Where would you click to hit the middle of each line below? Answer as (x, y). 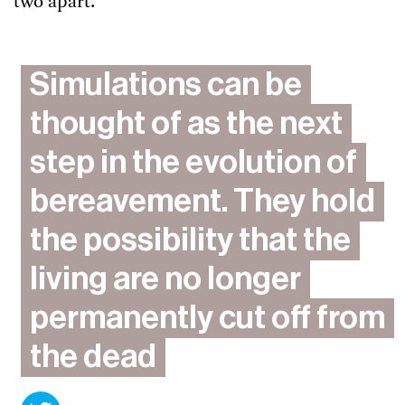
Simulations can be (166, 85)
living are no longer (165, 279)
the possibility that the (190, 240)
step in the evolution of (193, 163)
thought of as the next (186, 124)
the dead (93, 357)
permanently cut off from (207, 318)
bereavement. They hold (202, 202)
